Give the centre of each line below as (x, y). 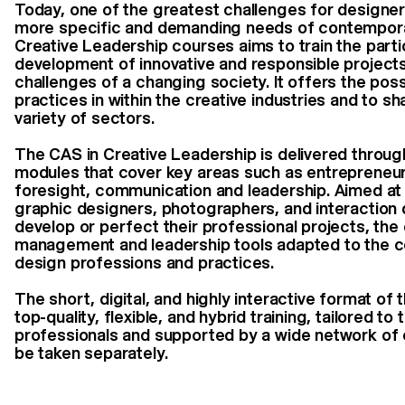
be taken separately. (91, 353)
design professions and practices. (145, 262)
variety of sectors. (85, 118)
